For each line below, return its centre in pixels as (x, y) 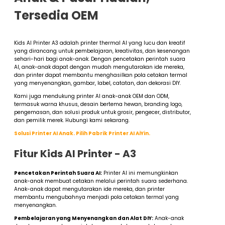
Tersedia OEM (56, 16)
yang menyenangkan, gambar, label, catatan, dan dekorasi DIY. (97, 83)
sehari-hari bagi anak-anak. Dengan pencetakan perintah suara (100, 59)
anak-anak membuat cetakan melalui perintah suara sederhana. (101, 181)
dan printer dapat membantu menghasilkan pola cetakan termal (101, 75)
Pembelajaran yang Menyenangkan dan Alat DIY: (84, 218)
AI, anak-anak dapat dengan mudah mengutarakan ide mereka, (99, 67)
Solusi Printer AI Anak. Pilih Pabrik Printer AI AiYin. (82, 134)
